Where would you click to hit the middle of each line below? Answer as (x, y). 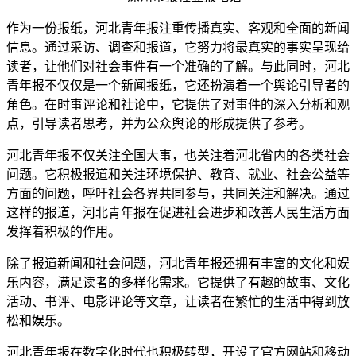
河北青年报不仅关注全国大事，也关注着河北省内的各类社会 (178, 155)
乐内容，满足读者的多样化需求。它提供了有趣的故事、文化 (178, 282)
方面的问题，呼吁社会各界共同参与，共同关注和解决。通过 (178, 193)
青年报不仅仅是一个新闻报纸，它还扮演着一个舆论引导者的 (178, 85)
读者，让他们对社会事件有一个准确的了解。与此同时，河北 (178, 66)
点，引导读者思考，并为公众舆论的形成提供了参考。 (159, 123)
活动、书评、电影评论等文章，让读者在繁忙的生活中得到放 (178, 301)
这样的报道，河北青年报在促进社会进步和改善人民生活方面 (178, 212)
